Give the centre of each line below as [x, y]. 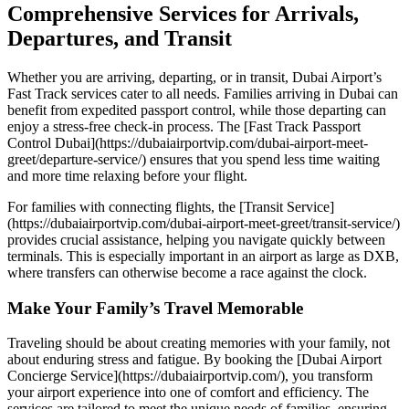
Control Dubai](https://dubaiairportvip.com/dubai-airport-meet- [188, 142]
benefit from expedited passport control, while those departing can [197, 110]
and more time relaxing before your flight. [127, 175]
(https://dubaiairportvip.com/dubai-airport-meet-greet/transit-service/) [204, 223]
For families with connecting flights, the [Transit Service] [171, 206]
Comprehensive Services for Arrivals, [183, 14]
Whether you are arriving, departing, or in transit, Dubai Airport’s [194, 77]
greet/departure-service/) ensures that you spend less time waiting [194, 159]
